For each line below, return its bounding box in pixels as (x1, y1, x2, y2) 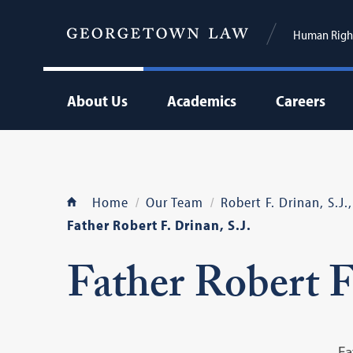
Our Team (145, 193, 203, 211)
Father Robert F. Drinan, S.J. (66, 216, 251, 234)
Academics (166, 91, 236, 110)
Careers (275, 91, 325, 110)
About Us (66, 91, 128, 110)
